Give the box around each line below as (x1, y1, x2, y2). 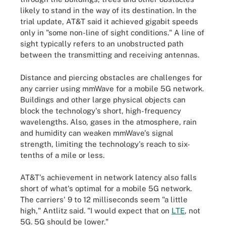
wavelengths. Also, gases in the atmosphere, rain (20, 117, 197, 126)
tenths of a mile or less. (20, 150, 104, 159)
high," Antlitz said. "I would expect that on (20, 206, 172, 215)
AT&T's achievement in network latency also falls (20, 173, 197, 182)
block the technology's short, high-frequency (20, 106, 181, 115)
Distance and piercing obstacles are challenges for (20, 73, 202, 82)
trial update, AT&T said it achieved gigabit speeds (20, 17, 198, 26)
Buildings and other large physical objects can (20, 95, 186, 104)
